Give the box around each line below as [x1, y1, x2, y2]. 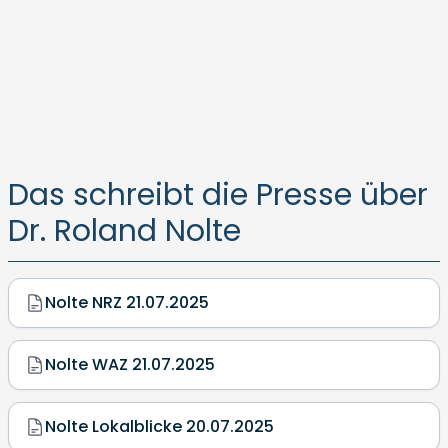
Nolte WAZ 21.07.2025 [45, 353, 215, 376]
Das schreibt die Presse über [8, 174, 428, 216]
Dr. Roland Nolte [8, 210, 241, 252]
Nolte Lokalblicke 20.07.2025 [45, 415, 274, 438]
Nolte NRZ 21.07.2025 [45, 291, 209, 314]
